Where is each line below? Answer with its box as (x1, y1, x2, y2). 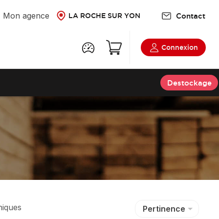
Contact (175, 11, 205, 20)
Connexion (159, 44, 198, 52)
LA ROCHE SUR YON (68, 12, 140, 20)
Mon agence (3, 11, 55, 21)
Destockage (167, 78, 212, 87)
